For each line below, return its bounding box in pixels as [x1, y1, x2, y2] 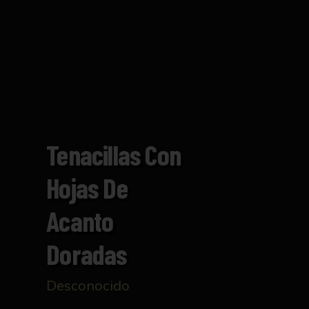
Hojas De [46, 171, 128, 205]
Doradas [46, 237, 127, 271]
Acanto [46, 204, 114, 238]
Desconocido [46, 277, 130, 295]
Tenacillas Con [46, 138, 181, 172]
